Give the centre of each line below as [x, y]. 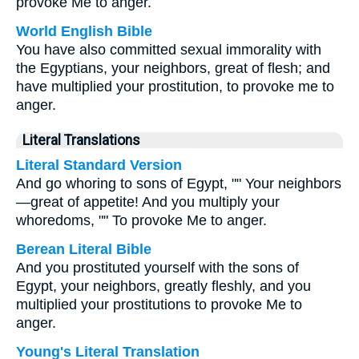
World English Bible [84, 31]
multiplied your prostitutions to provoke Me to [159, 305]
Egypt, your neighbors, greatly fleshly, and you [163, 286]
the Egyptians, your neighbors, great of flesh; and [173, 68]
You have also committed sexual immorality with [169, 50]
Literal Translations [81, 140]
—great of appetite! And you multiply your [148, 202]
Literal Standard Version [99, 165]
